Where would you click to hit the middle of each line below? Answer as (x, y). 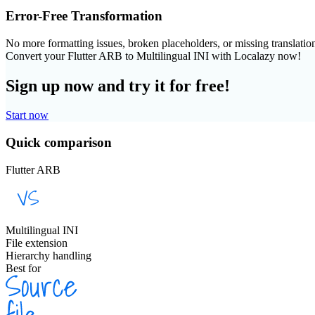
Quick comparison (59, 143)
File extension (37, 243)
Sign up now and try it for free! (118, 85)
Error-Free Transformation (84, 15)
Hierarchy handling (49, 255)
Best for (23, 268)
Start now (27, 115)
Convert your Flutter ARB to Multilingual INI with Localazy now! (153, 56)
